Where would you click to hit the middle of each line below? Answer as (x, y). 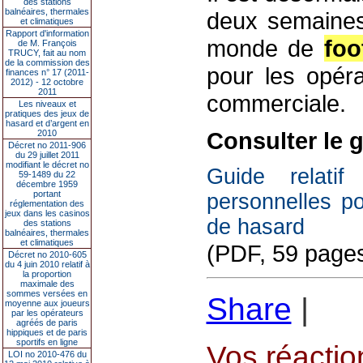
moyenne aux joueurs (47, 303)
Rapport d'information (47, 33)
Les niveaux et (47, 104)
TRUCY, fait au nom (47, 53)
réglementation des (47, 203)
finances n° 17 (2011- (47, 72)
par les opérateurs (47, 313)
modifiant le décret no (47, 164)
